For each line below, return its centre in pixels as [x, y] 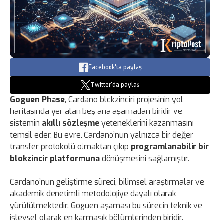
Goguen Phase [37, 99]
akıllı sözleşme [70, 123]
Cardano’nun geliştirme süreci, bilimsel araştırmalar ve [107, 182]
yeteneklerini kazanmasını [146, 123]
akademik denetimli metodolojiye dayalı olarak [93, 193]
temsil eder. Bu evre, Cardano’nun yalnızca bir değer [101, 135]
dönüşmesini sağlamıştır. [144, 158]
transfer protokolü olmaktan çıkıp [70, 146]
